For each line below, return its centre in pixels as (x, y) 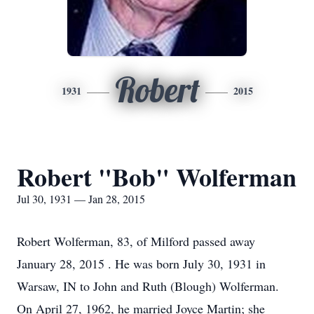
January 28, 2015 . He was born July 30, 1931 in (141, 264)
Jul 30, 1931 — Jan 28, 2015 (81, 199)
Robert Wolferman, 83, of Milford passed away (136, 241)
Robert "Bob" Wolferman (157, 177)
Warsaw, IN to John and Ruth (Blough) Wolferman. (148, 286)
